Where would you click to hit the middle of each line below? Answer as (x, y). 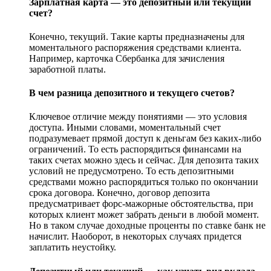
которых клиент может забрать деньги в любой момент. (144, 215)
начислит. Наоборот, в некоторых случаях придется (135, 237)
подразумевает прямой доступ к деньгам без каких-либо (145, 139)
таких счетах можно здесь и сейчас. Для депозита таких (144, 160)
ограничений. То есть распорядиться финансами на (135, 149)
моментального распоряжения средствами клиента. (135, 47)
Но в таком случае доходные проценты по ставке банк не (147, 226)
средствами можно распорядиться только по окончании (144, 182)
